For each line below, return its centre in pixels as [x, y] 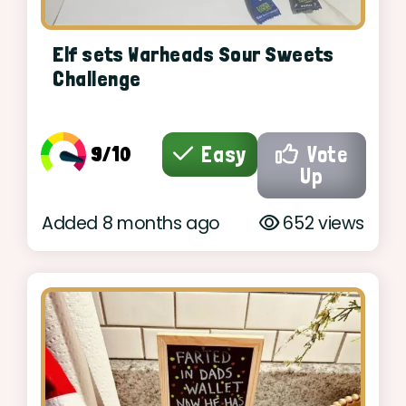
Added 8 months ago [131, 224]
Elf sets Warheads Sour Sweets [193, 54]
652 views [321, 224]
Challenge [97, 78]
